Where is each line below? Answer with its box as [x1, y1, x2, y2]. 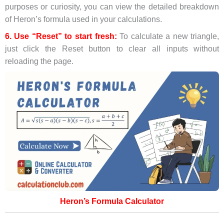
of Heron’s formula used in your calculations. [4, 15, 162, 24]
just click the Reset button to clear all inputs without [4, 44, 219, 53]
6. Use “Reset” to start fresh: [4, 31, 117, 40]
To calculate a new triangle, [116, 31, 219, 40]
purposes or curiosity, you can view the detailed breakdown [4, 2, 219, 11]
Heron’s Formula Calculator [60, 197, 164, 206]
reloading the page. [4, 56, 73, 65]
